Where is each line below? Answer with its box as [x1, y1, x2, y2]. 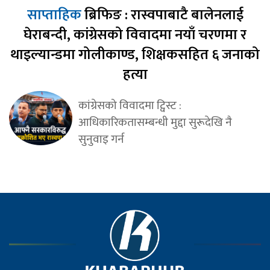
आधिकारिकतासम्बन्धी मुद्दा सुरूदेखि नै [78, 113, 232, 133]
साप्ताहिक [27, 3, 84, 28]
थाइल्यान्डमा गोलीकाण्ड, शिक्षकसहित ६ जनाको [10, 43, 260, 67]
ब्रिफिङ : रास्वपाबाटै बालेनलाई [84, 3, 243, 28]
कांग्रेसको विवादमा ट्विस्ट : [78, 96, 181, 116]
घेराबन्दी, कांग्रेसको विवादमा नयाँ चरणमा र [24, 23, 246, 48]
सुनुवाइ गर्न [78, 130, 124, 149]
